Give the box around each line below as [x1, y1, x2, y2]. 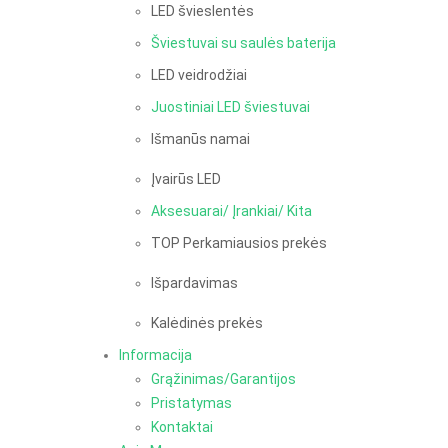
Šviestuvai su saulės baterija [151, 34, 336, 51]
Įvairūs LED [151, 170, 221, 187]
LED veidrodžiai [151, 66, 247, 83]
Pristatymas [151, 394, 232, 411]
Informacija [119, 346, 192, 363]
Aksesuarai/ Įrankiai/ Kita [151, 202, 312, 219]
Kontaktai [151, 418, 213, 435]
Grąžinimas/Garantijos [151, 370, 296, 387]
